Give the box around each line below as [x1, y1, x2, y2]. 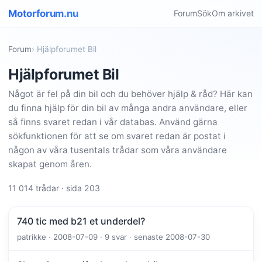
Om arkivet [212, 8, 254, 18]
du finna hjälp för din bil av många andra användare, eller [8, 102, 247, 114]
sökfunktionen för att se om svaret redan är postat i [8, 130, 226, 142]
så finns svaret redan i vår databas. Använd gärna [8, 116, 218, 128]
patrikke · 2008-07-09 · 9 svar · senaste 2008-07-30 [17, 232, 210, 242]
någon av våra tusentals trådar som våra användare [8, 144, 227, 156]
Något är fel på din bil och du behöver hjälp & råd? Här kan [8, 88, 253, 100]
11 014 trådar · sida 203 [8, 183, 100, 194]
